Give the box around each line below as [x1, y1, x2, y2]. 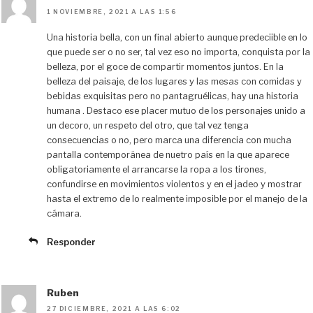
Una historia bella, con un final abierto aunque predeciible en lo [47, 32, 307, 43]
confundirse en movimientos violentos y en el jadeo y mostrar [47, 179, 302, 190]
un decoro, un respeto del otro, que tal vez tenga [47, 120, 249, 131]
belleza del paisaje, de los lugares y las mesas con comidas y [47, 76, 302, 87]
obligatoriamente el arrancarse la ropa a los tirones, [47, 164, 266, 175]
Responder [47, 236, 96, 247]
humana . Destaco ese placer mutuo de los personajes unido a [47, 105, 305, 117]
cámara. [47, 208, 82, 219]
